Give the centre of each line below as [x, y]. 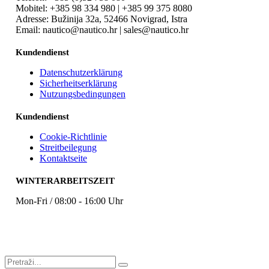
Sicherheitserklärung [78, 83]
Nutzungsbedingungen [82, 94]
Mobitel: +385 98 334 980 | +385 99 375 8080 [104, 8]
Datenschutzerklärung [81, 72]
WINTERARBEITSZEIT [65, 180]
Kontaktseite [63, 158]
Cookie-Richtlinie [73, 136]
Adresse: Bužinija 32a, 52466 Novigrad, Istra [101, 19]
